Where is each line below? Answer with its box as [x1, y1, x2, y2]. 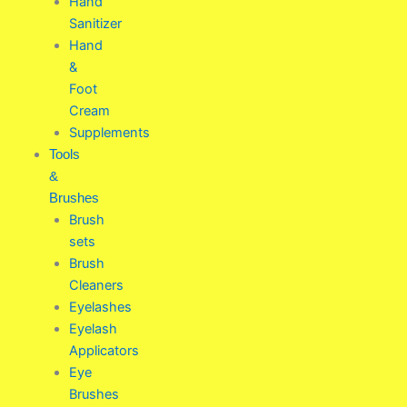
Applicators [68, 342, 139, 359]
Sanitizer [68, 15, 122, 32]
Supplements [68, 124, 150, 141]
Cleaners [68, 276, 124, 293]
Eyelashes [68, 298, 132, 315]
